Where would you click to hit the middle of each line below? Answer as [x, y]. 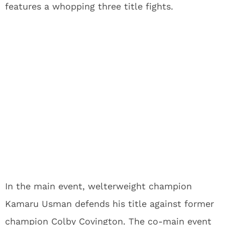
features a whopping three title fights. [89, 6]
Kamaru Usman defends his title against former [109, 204]
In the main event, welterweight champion [98, 186]
